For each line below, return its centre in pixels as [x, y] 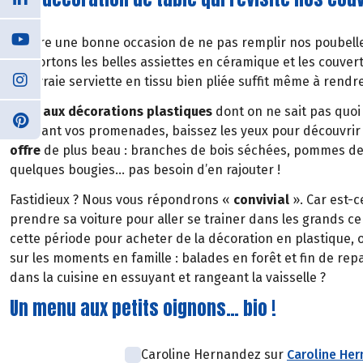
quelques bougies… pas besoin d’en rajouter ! [145, 169]
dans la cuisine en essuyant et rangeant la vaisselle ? [168, 277]
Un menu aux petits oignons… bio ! [143, 308]
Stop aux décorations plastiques [113, 111]
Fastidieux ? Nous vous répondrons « [122, 199]
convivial [263, 199]
